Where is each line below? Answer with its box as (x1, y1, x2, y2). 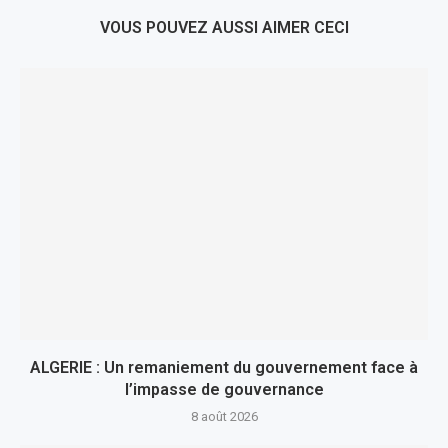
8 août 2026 (190, 409, 258, 424)
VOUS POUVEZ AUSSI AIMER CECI (99, 18, 349, 37)
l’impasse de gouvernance (124, 380, 324, 399)
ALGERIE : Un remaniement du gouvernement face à (30, 358, 418, 377)
